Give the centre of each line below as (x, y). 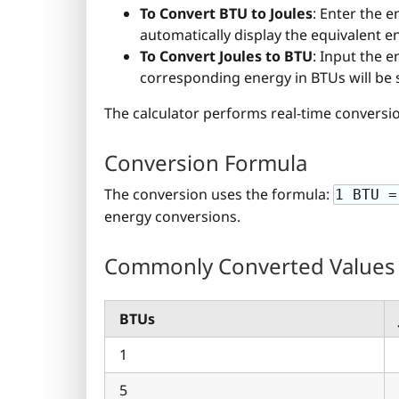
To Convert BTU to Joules (226, 13)
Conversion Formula (206, 162)
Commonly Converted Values (250, 266)
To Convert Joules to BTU (226, 56)
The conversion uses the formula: (219, 194)
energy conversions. (172, 216)
